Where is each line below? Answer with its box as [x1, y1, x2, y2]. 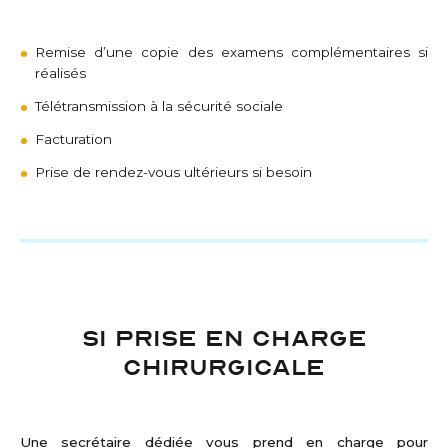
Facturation [35, 131, 112, 148]
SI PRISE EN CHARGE [81, 321, 367, 352]
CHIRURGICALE [123, 350, 325, 381]
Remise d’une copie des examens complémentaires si [35, 44, 428, 61]
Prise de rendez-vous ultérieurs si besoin [35, 164, 312, 181]
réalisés [35, 65, 86, 82]
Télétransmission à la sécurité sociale [35, 98, 283, 115]
